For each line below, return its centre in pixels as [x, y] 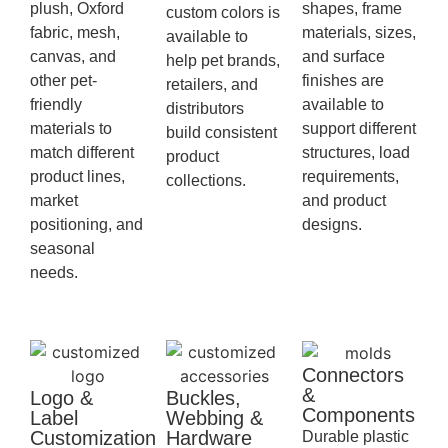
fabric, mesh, [75, 33]
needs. [54, 273]
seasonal [62, 249]
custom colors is [223, 13]
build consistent [221, 133]
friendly [56, 105]
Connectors [353, 375]
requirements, [350, 177]
